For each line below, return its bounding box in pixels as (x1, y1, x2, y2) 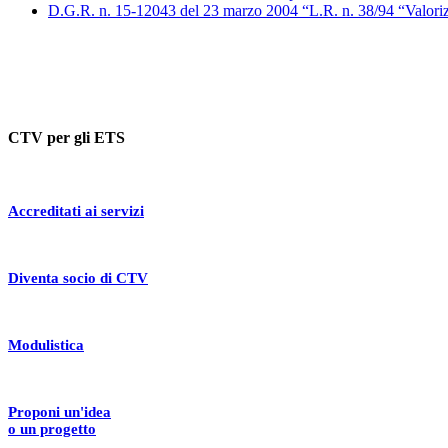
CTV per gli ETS (8, 129, 125, 147)
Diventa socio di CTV (8, 269, 148, 286)
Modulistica (8, 336, 84, 353)
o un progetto (8, 420, 96, 437)
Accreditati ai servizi (8, 202, 144, 219)
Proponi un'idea (8, 403, 111, 420)
